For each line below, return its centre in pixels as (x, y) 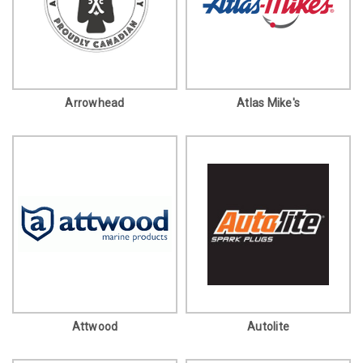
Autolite (268, 326)
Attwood (95, 326)
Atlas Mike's (268, 102)
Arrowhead (95, 102)
